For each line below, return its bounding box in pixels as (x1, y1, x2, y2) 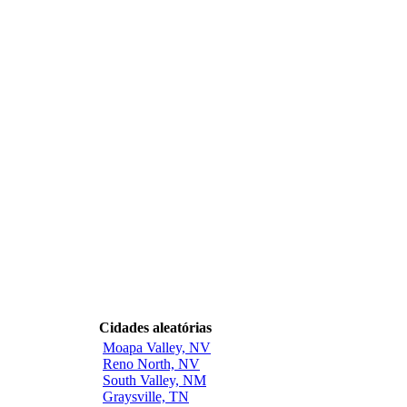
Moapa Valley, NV (103, 339, 211, 355)
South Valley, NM (103, 372, 206, 388)
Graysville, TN (103, 388, 189, 404)
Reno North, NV (103, 355, 200, 372)
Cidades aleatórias (99, 319, 212, 335)
